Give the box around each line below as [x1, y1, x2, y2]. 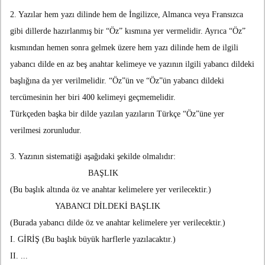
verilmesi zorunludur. [10, 126, 82, 135]
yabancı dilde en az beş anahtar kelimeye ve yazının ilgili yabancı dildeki [10, 60, 254, 69]
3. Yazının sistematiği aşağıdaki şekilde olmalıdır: [10, 152, 176, 161]
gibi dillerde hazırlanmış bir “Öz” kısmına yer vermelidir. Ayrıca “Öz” [10, 27, 245, 36]
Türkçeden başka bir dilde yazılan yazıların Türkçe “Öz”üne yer [10, 109, 224, 119]
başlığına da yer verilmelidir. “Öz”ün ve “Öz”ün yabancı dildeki [10, 76, 224, 86]
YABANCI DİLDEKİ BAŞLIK [10, 202, 160, 211]
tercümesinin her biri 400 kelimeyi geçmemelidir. [10, 93, 176, 102]
